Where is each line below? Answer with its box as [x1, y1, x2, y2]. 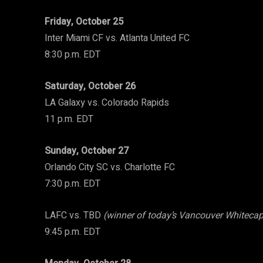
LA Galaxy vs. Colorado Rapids [45, 96, 169, 110]
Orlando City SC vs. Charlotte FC [45, 160, 175, 175]
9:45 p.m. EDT [45, 225, 100, 240]
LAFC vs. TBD [45, 208, 103, 223]
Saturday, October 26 [45, 79, 136, 94]
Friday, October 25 [45, 15, 123, 29]
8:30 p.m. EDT [45, 48, 100, 62]
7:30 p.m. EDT [45, 177, 100, 191]
